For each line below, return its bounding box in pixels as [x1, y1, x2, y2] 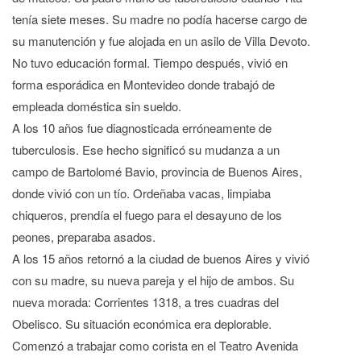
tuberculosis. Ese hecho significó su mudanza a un [12, 141, 280, 159]
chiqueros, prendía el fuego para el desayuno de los [12, 206, 282, 224]
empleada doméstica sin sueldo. [12, 98, 181, 115]
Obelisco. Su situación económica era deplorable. [12, 315, 272, 333]
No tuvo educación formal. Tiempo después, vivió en [12, 54, 288, 72]
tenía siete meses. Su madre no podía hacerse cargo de [12, 10, 307, 28]
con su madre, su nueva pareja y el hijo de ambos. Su [12, 272, 294, 289]
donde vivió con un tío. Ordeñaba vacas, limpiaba [12, 185, 271, 202]
